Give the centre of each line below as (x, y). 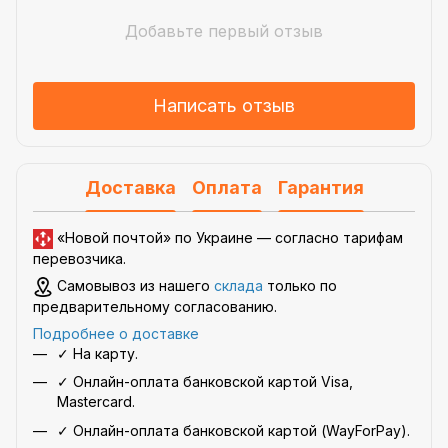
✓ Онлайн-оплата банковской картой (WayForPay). (233, 430)
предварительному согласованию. (155, 306)
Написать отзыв (224, 106)
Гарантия (320, 188)
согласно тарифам (339, 237)
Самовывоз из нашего (133, 285)
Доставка (130, 188)
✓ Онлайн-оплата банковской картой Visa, (205, 382)
